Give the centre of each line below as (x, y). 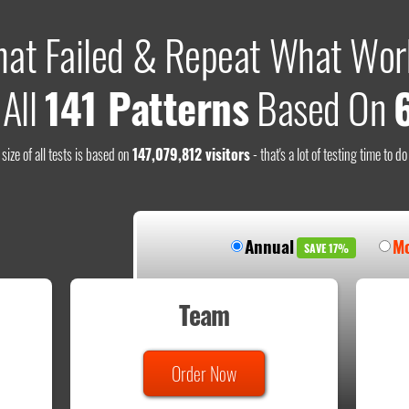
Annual (269, 246)
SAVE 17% (326, 248)
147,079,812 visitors (191, 155)
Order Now (204, 374)
